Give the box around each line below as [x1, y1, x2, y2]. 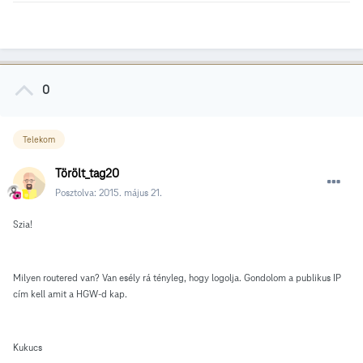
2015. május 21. [99, 186, 162, 199]
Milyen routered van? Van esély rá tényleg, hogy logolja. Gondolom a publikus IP [13, 271, 341, 284]
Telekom [23, 134, 55, 146]
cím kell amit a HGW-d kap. [13, 287, 127, 300]
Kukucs [13, 340, 42, 353]
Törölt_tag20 [55, 165, 119, 181]
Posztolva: [55, 186, 99, 199]
